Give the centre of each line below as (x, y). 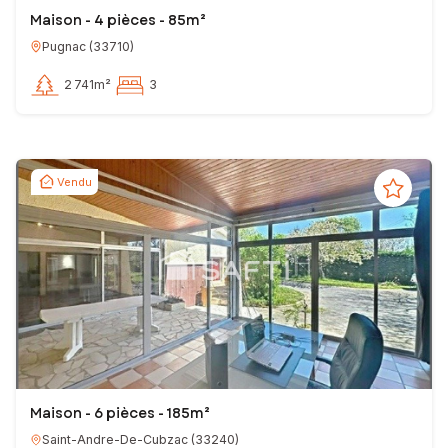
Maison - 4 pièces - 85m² (118, 19)
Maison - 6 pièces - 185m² (120, 413)
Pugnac (64, 46)
